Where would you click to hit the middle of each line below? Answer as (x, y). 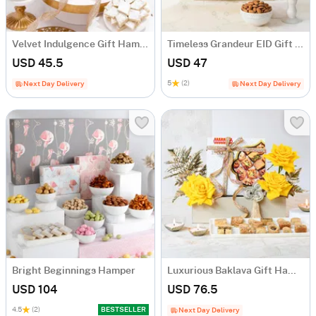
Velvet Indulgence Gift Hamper (144, 44)
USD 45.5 (38, 63)
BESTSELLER (123, 310)
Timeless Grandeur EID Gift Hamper (299, 44)
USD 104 (35, 290)
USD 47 (187, 63)
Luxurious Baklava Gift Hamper (292, 271)
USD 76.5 (193, 290)
